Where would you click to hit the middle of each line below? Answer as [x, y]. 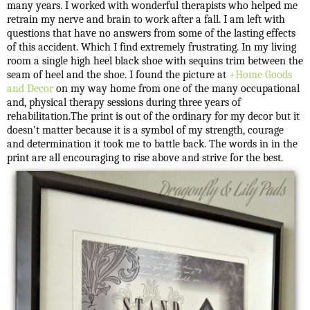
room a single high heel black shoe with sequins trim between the [155, 61]
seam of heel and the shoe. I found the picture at [118, 74]
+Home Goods [261, 74]
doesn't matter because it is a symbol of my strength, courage [145, 130]
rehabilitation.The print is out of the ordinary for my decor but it [153, 116]
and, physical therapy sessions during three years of [124, 102]
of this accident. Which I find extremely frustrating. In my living [152, 47]
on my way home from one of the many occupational [176, 88]
